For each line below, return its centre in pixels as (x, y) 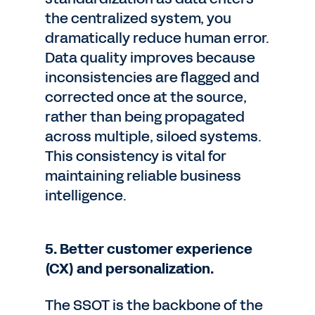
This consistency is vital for (136, 156)
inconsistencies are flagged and (152, 77)
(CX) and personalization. (129, 269)
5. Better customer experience (149, 249)
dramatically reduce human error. (157, 38)
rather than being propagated (145, 117)
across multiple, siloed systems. (153, 136)
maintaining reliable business (143, 176)
